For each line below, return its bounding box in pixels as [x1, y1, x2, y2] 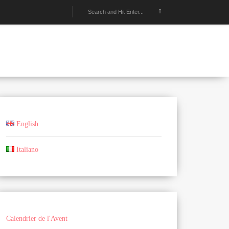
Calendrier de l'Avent [6, 215, 68, 222]
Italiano [16, 146, 39, 153]
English [16, 120, 39, 128]
